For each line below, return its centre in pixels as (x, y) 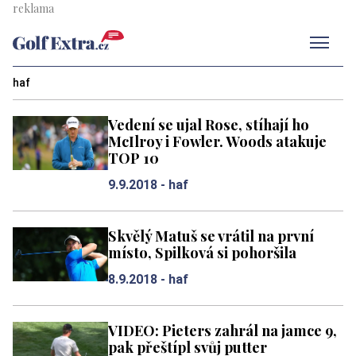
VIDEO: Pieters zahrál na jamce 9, (222, 330)
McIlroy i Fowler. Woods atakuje (217, 141)
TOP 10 (133, 158)
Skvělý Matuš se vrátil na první (211, 236)
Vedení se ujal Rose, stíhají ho (209, 124)
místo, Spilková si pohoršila (202, 252)
